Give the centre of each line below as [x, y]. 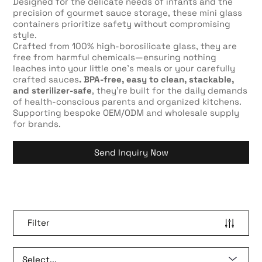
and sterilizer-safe [53, 90]
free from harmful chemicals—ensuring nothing [115, 57]
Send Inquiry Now [131, 152]
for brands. [37, 123]
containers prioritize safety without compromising [122, 23]
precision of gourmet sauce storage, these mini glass [128, 12]
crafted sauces [46, 79]
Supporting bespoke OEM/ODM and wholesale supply [126, 112]
